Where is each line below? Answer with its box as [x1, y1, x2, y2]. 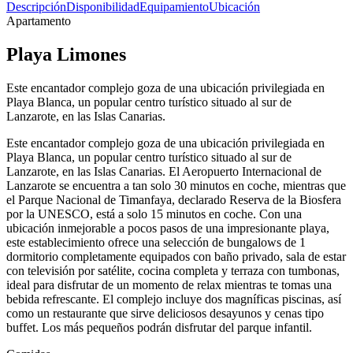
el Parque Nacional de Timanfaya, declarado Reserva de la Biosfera [6, 192, 341, 206]
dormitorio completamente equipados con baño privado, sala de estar [6, 249, 346, 263]
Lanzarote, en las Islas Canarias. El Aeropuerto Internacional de [6, 164, 321, 178]
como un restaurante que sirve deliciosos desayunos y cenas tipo [6, 306, 324, 320]
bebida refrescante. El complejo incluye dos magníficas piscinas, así [6, 292, 341, 306]
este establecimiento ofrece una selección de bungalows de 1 [6, 235, 306, 249]
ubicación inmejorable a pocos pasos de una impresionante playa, [6, 221, 329, 235]
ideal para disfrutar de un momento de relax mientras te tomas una [6, 277, 332, 292]
